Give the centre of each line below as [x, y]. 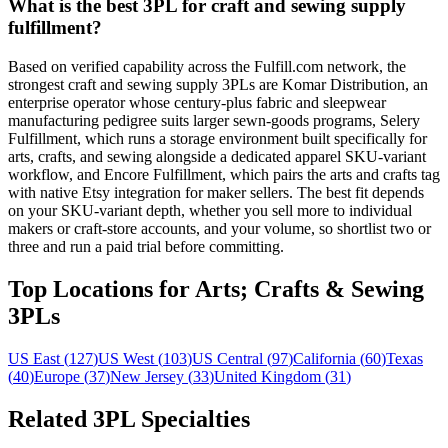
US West [126, 358]
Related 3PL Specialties [129, 418]
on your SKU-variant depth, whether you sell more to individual [210, 210]
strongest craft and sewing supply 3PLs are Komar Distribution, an [218, 84]
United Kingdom [267, 376]
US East [34, 358]
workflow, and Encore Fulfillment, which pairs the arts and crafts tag [224, 174]
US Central [227, 358]
